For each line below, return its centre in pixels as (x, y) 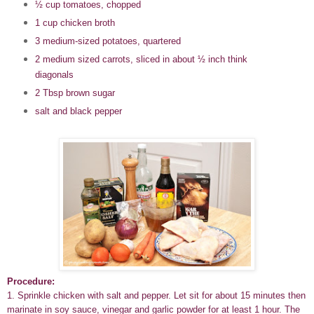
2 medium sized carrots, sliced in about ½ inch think (141, 60)
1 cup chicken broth (75, 23)
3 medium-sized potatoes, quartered (108, 41)
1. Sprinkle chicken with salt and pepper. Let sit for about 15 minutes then (156, 296)
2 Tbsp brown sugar (75, 93)
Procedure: (31, 282)
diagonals (54, 75)
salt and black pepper (78, 111)
